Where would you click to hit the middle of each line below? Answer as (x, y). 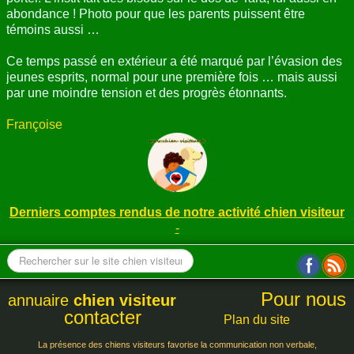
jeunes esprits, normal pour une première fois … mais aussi (172, 77)
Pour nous (301, 299)
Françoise (34, 124)
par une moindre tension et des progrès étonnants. (147, 92)
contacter (103, 317)
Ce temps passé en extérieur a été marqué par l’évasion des (174, 61)
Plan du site (257, 319)
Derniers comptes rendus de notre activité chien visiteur (177, 212)
